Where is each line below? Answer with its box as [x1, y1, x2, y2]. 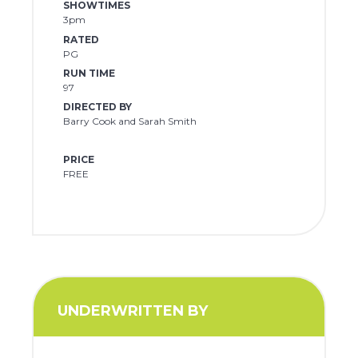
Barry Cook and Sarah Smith [62, 115, 197, 128]
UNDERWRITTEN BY [58, 302, 209, 320]
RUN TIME [62, 66, 115, 79]
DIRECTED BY [62, 101, 132, 113]
